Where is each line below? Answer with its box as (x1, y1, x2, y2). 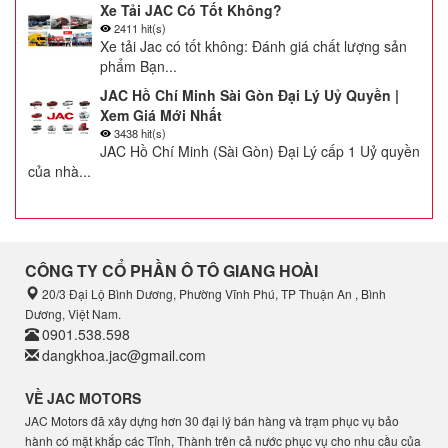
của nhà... (28, 161, 91, 182)
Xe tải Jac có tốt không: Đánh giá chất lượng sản (100, 36, 407, 57)
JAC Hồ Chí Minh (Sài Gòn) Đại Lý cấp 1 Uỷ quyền (100, 141, 420, 162)
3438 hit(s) (114, 125, 166, 142)
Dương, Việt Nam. (25, 305, 121, 323)
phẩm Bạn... (100, 56, 177, 77)
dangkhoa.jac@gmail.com (42, 345, 206, 366)
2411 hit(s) (114, 20, 166, 37)
